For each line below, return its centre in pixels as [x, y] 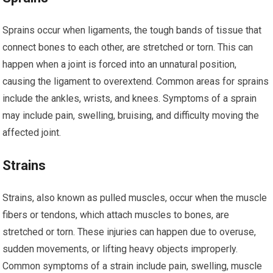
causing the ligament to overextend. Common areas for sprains [136, 81]
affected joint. [32, 133]
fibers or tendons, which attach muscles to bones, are [116, 215]
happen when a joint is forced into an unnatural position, [120, 64]
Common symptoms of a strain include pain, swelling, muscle [133, 266]
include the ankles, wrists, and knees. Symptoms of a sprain [130, 98]
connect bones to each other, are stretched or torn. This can [128, 47]
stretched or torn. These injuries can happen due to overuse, [129, 232]
